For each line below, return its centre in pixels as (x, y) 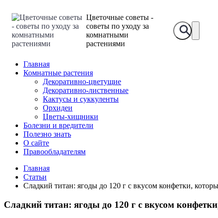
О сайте (36, 143)
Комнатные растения (58, 73)
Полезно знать (47, 134)
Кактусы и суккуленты (81, 99)
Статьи (35, 177)
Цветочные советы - (119, 18)
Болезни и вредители (58, 126)
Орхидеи (58, 108)
